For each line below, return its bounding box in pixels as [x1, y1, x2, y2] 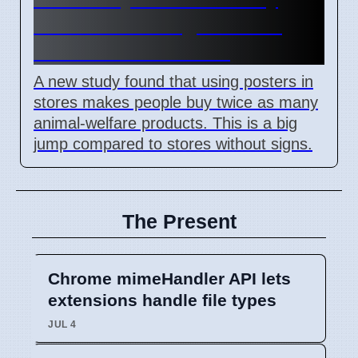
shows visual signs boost [34, 12, 282, 37]
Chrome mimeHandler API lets [48, 268, 291, 288]
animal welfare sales [34, 38, 230, 63]
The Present [121, 209, 237, 233]
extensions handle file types [48, 290, 276, 309]
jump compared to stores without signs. [34, 134, 312, 153]
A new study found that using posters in [34, 72, 313, 90]
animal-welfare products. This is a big [34, 113, 297, 132]
